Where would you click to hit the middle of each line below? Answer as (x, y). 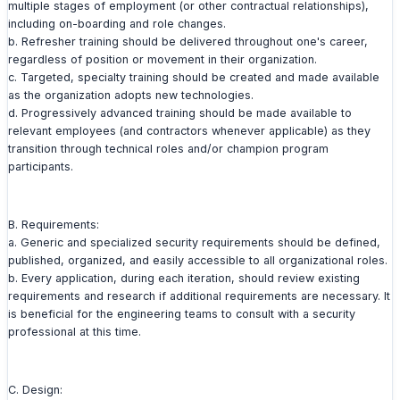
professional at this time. (75, 332)
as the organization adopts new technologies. (131, 96)
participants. (41, 167)
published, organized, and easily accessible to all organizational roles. (198, 261)
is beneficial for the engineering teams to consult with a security (182, 314)
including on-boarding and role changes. (117, 24)
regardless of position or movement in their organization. (162, 60)
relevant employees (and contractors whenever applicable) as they (189, 131)
